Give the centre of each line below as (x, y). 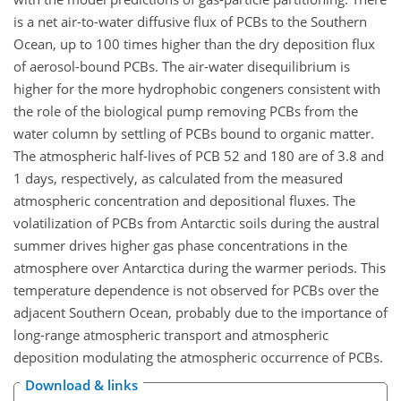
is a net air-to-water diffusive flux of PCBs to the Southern (190, 22)
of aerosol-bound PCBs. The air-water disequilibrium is (182, 67)
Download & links (81, 384)
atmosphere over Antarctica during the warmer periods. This (200, 268)
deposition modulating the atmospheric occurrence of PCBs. (198, 358)
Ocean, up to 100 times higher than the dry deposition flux (194, 44)
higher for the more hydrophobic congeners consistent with (197, 89)
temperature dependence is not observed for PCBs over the (196, 290)
